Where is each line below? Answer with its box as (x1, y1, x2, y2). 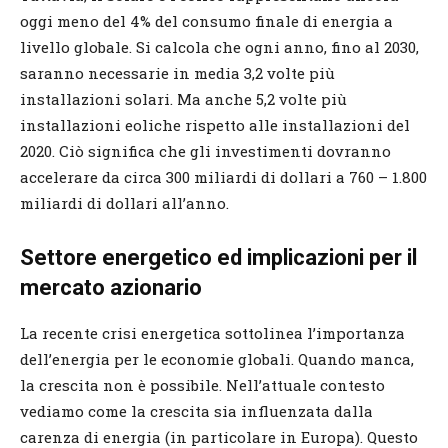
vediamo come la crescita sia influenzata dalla (20, 400, 373, 421)
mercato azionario (20, 274, 202, 300)
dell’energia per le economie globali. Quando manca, (20, 348, 414, 369)
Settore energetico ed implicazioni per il (20, 244, 417, 270)
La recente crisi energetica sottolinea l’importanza (20, 322, 405, 343)
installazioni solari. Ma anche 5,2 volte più (20, 88, 347, 109)
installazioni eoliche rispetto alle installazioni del (20, 114, 410, 135)
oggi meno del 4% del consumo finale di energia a (20, 10, 393, 31)
